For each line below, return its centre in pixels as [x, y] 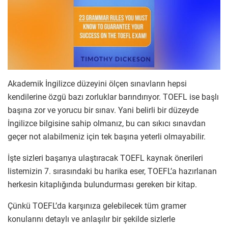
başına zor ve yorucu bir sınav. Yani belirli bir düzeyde [103, 110]
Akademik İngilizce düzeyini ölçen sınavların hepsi [97, 84]
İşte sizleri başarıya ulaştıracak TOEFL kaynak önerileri [105, 158]
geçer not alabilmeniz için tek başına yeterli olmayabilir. [107, 137]
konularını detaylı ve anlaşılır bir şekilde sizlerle [91, 219]
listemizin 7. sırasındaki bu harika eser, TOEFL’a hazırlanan [112, 172]
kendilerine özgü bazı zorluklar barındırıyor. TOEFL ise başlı [113, 97]
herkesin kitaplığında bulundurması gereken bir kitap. [102, 185]
